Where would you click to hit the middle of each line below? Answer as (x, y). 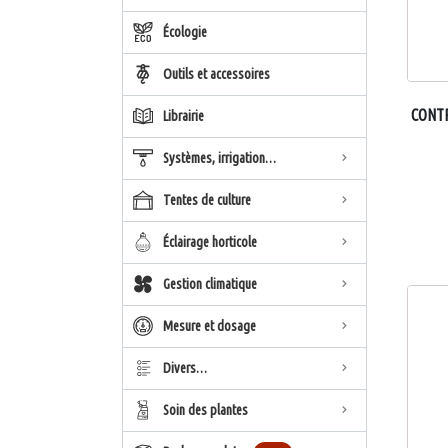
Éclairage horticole (210, 241)
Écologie (185, 31)
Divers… (185, 367)
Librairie (183, 115)
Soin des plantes (205, 409)
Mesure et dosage (209, 325)
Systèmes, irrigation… (219, 157)
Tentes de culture (207, 199)
